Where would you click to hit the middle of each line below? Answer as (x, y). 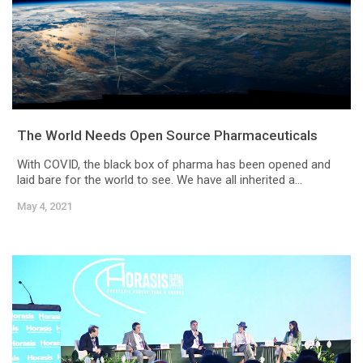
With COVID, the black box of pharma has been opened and (174, 165)
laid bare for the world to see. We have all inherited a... (160, 180)
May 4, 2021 (45, 207)
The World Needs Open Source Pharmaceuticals (167, 136)
